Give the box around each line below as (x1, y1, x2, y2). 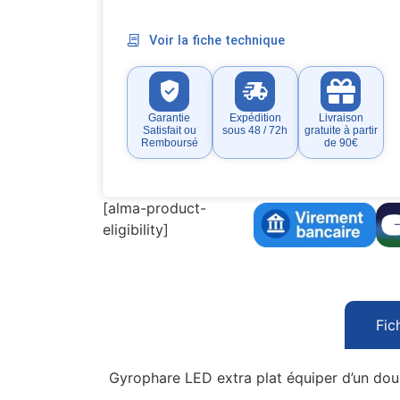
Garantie (148, 111, 191, 124)
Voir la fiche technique (149, 32, 286, 48)
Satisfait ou (142, 123, 196, 137)
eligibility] (102, 220, 169, 238)
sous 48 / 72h (222, 123, 288, 137)
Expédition (229, 111, 281, 124)
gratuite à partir (304, 123, 378, 137)
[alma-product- (102, 198, 206, 217)
